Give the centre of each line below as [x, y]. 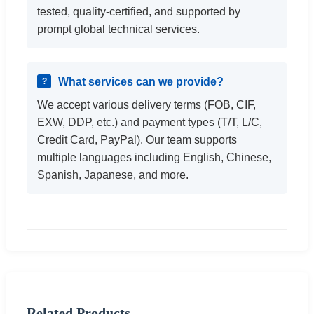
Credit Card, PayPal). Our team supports [137, 139]
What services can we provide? [141, 81]
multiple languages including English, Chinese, [154, 157]
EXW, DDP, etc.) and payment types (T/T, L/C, [150, 122]
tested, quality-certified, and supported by [139, 11]
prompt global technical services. [118, 29]
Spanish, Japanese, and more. [113, 175]
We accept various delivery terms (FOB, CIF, [146, 104]
